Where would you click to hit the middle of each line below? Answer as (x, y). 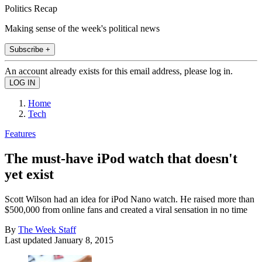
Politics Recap (31, 8)
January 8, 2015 (84, 240)
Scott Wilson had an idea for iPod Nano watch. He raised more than (130, 199)
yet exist (29, 174)
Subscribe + (30, 49)
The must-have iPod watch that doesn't (121, 158)
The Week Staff (47, 229)
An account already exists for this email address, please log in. (119, 71)
